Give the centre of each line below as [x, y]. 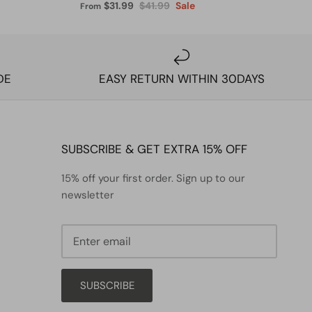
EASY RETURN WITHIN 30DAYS [182, 78]
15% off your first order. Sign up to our [153, 178]
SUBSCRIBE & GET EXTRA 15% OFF [154, 149]
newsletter [88, 195]
